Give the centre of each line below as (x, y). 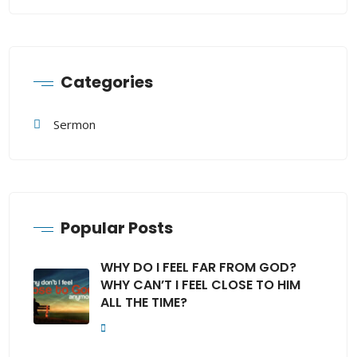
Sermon (75, 124)
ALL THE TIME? (144, 302)
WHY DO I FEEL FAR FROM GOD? (198, 267)
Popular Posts (117, 228)
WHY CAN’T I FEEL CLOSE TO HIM (200, 284)
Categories (107, 82)
